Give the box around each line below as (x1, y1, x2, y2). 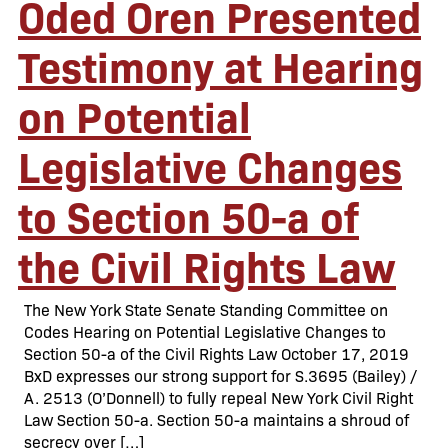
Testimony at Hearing (18, 36, 423, 94)
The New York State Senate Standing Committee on (24, 299, 388, 320)
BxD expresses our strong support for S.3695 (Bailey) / (24, 365, 417, 386)
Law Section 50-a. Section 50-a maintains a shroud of (24, 409, 409, 430)
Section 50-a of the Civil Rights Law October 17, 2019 (24, 343, 409, 364)
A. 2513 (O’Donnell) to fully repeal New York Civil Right (24, 387, 413, 408)
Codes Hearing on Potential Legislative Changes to (24, 321, 386, 342)
